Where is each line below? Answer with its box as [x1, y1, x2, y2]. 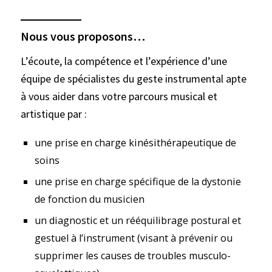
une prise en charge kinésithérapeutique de [35, 135, 237, 149]
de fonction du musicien [35, 192, 145, 206]
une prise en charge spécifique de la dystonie [35, 174, 242, 188]
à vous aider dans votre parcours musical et [21, 89, 217, 104]
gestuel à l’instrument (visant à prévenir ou [35, 231, 233, 245]
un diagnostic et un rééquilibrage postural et [35, 213, 242, 227]
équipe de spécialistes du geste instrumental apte [21, 72, 246, 86]
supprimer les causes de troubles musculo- [35, 248, 231, 262]
